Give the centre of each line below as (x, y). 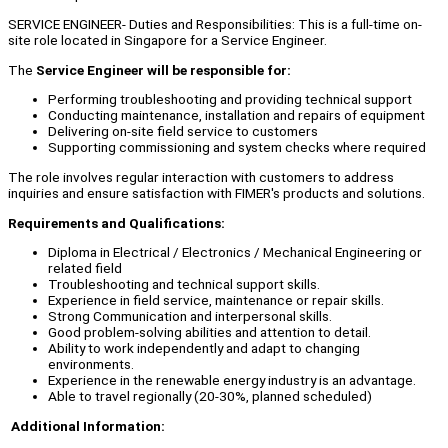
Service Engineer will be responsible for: (163, 69)
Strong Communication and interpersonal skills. (190, 316)
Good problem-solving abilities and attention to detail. (209, 332)
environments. (91, 364)
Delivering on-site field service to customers (183, 131)
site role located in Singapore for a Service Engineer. (169, 40)
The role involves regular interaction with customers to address (201, 177)
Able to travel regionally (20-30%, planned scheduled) (210, 396)
